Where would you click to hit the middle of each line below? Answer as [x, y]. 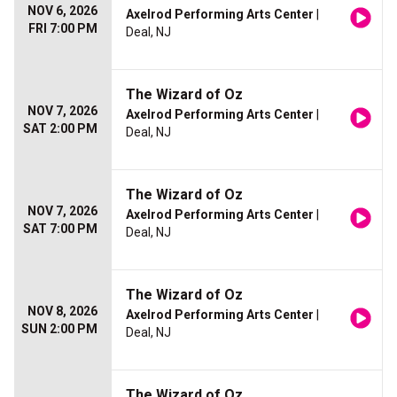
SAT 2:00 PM [60, 129]
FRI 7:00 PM [63, 29]
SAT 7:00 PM [60, 229]
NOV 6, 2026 [62, 11]
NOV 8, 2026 [62, 311]
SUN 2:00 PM [59, 329]
